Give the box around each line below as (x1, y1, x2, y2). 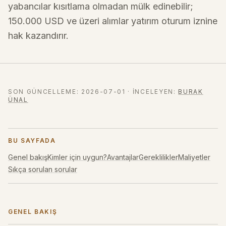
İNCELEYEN (132, 88, 174, 95)
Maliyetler (178, 153, 210, 161)
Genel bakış (8, 153, 47, 161)
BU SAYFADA (8, 137, 56, 144)
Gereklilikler (139, 153, 178, 161)
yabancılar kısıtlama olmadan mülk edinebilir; (8, 1, 193, 12)
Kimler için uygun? (47, 153, 107, 161)
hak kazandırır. (8, 30, 69, 41)
